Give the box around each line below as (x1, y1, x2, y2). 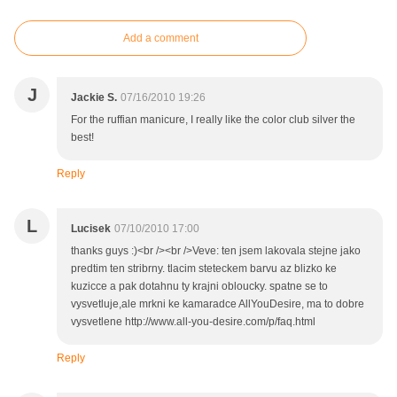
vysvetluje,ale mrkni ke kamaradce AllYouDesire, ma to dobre (71, 297, 364, 310)
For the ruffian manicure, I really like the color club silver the (71, 113, 355, 126)
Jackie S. (71, 90, 117, 104)
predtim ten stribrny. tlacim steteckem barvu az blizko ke (71, 261, 337, 275)
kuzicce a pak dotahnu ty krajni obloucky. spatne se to (71, 279, 328, 292)
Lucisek (71, 222, 111, 235)
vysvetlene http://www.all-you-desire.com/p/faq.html (71, 315, 315, 328)
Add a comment (122, 31, 198, 44)
